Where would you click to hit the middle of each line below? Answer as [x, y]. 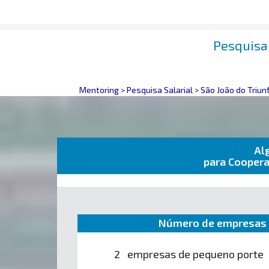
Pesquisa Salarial [160, 89]
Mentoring [99, 89]
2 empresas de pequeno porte [189, 254]
